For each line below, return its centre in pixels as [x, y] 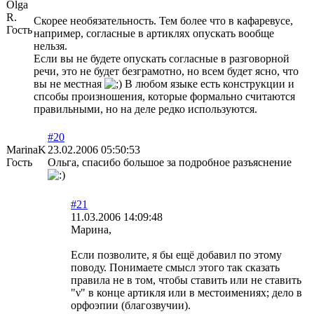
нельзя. [50, 46]
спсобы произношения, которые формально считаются [164, 96]
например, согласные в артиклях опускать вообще [154, 33]
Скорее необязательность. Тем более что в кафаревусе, [163, 20]
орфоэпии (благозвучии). [131, 305]
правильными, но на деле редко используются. [145, 109]
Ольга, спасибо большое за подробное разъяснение [170, 162]
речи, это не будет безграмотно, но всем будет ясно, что [166, 71]
